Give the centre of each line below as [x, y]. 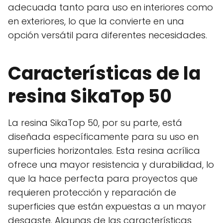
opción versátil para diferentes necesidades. [108, 35]
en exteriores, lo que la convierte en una [96, 21]
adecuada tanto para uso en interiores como [111, 7]
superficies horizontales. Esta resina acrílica [104, 151]
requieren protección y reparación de [92, 193]
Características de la [104, 74]
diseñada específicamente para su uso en [103, 137]
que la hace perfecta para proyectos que [103, 179]
